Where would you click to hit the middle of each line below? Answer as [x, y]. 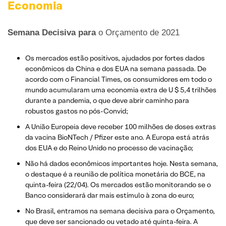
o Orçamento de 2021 [138, 32]
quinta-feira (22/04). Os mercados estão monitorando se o [118, 184]
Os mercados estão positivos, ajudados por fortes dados [115, 58]
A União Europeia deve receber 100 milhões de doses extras [121, 126]
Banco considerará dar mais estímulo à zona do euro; [110, 195]
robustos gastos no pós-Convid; [77, 111]
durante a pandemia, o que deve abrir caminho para [107, 100]
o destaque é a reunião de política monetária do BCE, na [115, 174]
